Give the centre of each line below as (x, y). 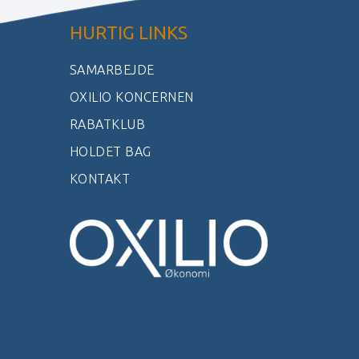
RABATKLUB (108, 125)
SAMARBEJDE (112, 70)
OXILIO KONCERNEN (132, 97)
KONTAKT (100, 179)
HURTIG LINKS (129, 33)
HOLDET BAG (111, 152)
